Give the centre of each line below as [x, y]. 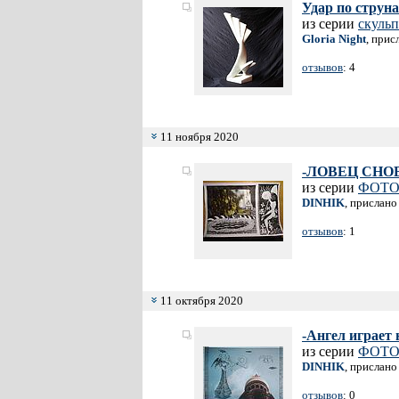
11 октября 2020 [200, 301]
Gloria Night [334, 39]
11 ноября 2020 [198, 137]
